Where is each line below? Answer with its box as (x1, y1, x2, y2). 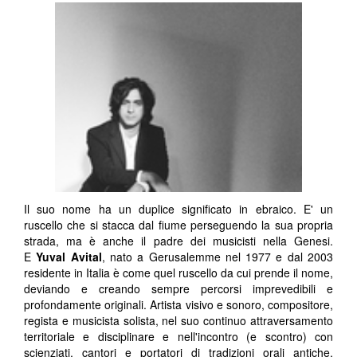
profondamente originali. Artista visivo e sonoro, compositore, (24, 296, 333, 313)
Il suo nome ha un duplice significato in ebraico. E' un (24, 201, 333, 218)
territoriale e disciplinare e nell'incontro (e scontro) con (24, 328, 333, 345)
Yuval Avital (36, 249, 102, 265)
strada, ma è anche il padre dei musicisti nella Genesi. (24, 233, 333, 249)
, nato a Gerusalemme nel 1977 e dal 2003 (101, 249, 334, 265)
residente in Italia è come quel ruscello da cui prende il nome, (24, 265, 333, 281)
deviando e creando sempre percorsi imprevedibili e (24, 280, 333, 297)
